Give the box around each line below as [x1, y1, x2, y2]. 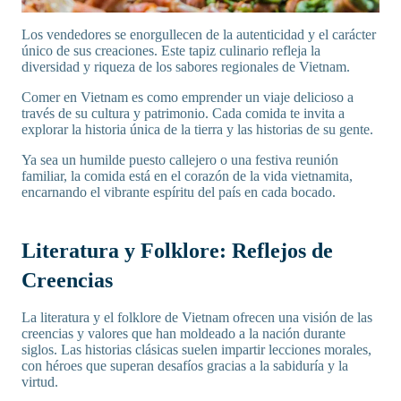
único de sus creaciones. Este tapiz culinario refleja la [21, 43, 320, 59]
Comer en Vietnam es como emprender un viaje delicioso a [21, 90, 354, 106]
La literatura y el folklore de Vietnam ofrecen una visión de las [21, 310, 372, 326]
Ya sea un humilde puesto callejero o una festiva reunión [21, 152, 338, 168]
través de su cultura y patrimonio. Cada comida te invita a [21, 106, 345, 122]
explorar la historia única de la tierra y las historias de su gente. [21, 122, 373, 138]
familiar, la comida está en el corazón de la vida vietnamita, [21, 168, 353, 184]
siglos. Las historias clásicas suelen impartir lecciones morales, [21, 342, 371, 358]
